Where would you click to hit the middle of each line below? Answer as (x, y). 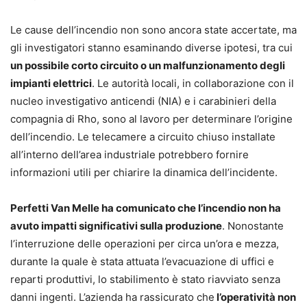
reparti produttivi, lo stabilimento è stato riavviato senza (145, 280)
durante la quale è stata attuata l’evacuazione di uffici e (142, 262)
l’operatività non (255, 297)
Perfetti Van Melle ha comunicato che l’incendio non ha (146, 208)
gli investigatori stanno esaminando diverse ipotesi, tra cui (151, 48)
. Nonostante (253, 226)
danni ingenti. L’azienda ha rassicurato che (112, 297)
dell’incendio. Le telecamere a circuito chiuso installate (143, 137)
